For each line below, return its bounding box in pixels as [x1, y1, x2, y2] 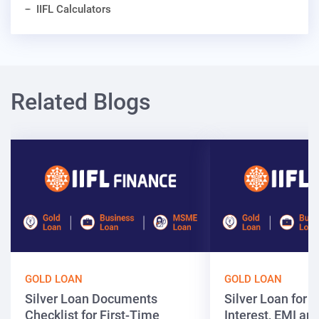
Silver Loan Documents [25, 291, 157, 307]
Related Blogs [11, 88, 151, 116]
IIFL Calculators [36, 3, 111, 16]
